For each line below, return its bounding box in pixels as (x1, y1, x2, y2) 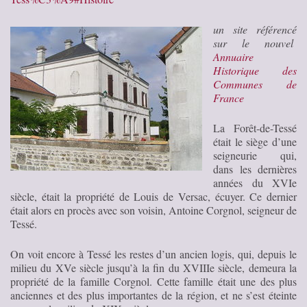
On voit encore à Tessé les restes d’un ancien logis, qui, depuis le (10, 246, 297, 261)
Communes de (213, 76, 297, 91)
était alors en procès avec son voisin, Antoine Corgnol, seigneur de (10, 202, 297, 217)
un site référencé (213, 21, 297, 36)
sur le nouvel (213, 35, 297, 50)
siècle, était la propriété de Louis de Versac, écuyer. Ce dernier (10, 188, 297, 204)
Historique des (213, 62, 297, 77)
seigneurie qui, (213, 147, 297, 162)
